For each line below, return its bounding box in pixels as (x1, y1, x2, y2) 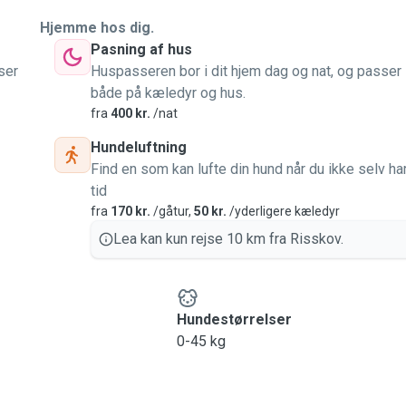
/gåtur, (150, 204, 194, 218)
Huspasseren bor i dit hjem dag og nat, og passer (91, 63, 401, 80)
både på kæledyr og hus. (91, 84, 246, 101)
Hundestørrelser (176, 311, 292, 328)
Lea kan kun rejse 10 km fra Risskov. (113, 230, 343, 247)
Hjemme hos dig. (40, 19, 154, 36)
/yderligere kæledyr (227, 204, 340, 218)
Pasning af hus (91, 41, 192, 58)
